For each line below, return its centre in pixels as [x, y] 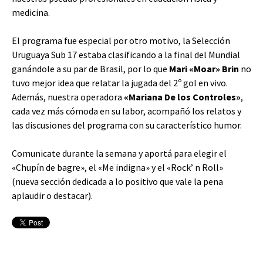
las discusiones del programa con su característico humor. [127, 125]
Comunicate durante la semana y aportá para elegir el [119, 153]
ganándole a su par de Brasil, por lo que [90, 69]
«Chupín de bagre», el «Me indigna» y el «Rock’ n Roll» [117, 167]
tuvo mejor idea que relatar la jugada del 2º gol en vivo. [120, 83]
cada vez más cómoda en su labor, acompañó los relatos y [127, 111]
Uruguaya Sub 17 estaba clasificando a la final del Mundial [126, 55]
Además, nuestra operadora [68, 97]
